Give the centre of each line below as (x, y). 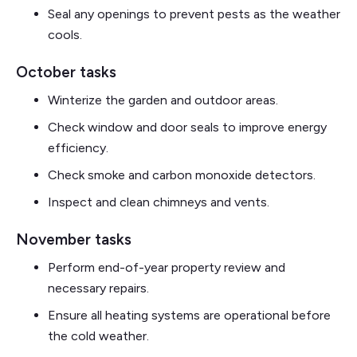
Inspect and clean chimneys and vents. (159, 202)
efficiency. (78, 147)
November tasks (74, 239)
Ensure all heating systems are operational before (189, 315)
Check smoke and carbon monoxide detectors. (182, 175)
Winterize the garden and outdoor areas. (163, 100)
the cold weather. (98, 335)
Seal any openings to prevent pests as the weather (194, 14)
